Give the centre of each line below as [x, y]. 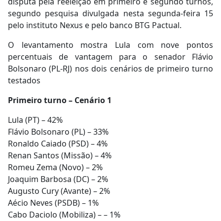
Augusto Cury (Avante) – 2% [59, 191]
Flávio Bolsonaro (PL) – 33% [58, 131]
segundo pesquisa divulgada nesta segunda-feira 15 [110, 13]
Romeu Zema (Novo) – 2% [55, 167]
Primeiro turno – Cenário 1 [60, 100]
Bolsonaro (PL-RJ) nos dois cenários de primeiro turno [110, 68]
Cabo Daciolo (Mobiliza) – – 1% [64, 214]
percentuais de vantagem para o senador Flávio [110, 56]
